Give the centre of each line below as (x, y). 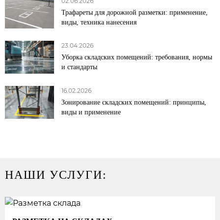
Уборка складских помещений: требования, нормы (137, 57)
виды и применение (91, 112)
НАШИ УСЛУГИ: (56, 175)
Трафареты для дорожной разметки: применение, (135, 12)
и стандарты (79, 67)
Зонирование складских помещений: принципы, (134, 102)
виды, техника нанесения (99, 22)
